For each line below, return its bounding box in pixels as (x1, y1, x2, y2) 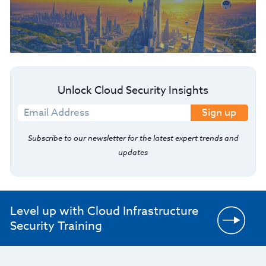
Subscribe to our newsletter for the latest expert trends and (27, 132, 239, 143)
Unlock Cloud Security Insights (58, 83, 208, 99)
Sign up (202, 105, 237, 120)
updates (118, 147, 148, 157)
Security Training (9, 217, 102, 235)
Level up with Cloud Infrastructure (9, 202, 198, 220)
